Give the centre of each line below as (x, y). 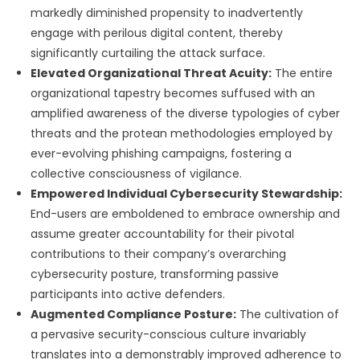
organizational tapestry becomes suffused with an (172, 93)
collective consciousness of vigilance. (136, 174)
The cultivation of (287, 314)
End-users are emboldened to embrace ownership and (185, 214)
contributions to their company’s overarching (158, 254)
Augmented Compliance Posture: (133, 314)
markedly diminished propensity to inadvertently (166, 13)
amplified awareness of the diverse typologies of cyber (185, 113)
